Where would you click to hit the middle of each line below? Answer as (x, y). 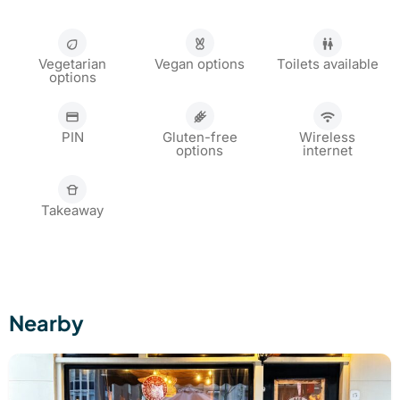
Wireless (328, 137)
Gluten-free (200, 137)
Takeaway (73, 210)
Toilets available (327, 63)
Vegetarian (73, 63)
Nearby (46, 322)
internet (327, 150)
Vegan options (200, 63)
